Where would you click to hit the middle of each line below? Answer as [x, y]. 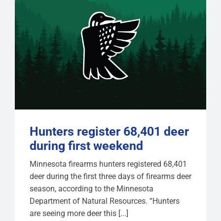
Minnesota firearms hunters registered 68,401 [108, 164]
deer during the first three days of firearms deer [110, 176]
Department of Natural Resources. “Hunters [104, 201]
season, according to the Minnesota [91, 188]
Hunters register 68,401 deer [109, 131]
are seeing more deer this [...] [79, 213]
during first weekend [86, 146]
